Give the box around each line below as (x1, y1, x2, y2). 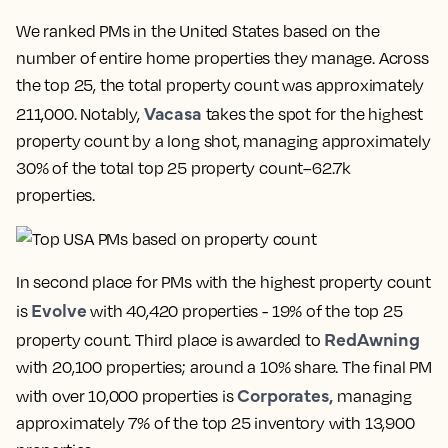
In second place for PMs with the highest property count (16, 272, 432, 293)
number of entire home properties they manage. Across (16, 48, 429, 68)
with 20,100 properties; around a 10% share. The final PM (16, 357, 432, 378)
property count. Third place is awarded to (16, 330, 325, 351)
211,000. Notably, (16, 104, 144, 124)
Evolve (31, 297, 87, 323)
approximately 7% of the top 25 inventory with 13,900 (16, 413, 415, 434)
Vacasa (143, 100, 202, 125)
